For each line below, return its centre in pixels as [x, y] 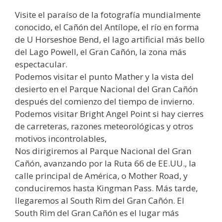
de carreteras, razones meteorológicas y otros [104, 126]
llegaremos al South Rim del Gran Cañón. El [100, 200]
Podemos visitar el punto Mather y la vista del [104, 76]
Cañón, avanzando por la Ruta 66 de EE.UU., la [106, 163]
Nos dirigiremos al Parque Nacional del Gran [103, 151]
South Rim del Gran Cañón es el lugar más [97, 213]
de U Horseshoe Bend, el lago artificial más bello [110, 39]
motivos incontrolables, [61, 138]
